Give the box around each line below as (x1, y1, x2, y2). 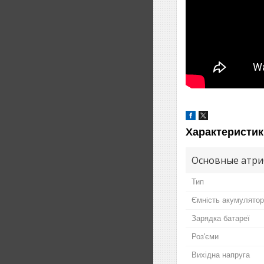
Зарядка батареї (192, 213, 250, 223)
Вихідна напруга (192, 250, 250, 259)
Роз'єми (192, 232, 219, 241)
